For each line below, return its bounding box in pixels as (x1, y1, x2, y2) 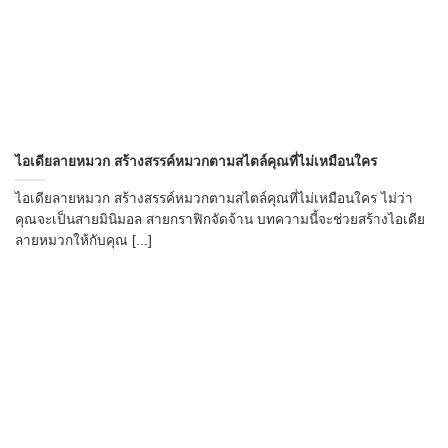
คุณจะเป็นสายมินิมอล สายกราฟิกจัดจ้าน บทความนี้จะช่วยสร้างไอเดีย (15, 211, 425, 227)
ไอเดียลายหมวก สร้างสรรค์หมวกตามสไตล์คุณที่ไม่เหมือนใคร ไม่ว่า (15, 190, 413, 206)
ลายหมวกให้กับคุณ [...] (15, 232, 152, 248)
